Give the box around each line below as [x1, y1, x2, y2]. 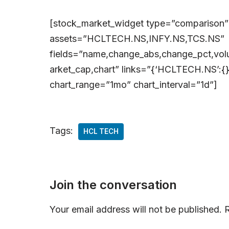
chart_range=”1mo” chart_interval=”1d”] [50, 79, 217, 90]
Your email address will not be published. [50, 203, 222, 215]
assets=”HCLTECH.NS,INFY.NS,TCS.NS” [50, 33, 224, 44]
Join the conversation [50, 177, 177, 192]
